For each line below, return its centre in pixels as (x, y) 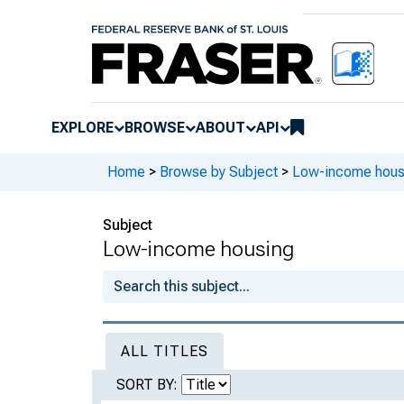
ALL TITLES (165, 351)
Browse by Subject (219, 172)
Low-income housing (198, 248)
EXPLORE (83, 127)
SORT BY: (149, 384)
